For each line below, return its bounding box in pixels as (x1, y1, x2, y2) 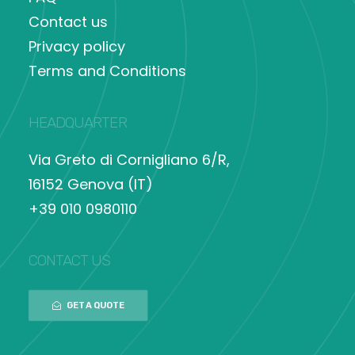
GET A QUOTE (66, 300, 124, 311)
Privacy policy (29, 36, 125, 56)
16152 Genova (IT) (29, 174, 153, 194)
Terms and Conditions (29, 60, 186, 81)
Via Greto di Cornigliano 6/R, (29, 149, 230, 170)
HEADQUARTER (29, 113, 127, 132)
